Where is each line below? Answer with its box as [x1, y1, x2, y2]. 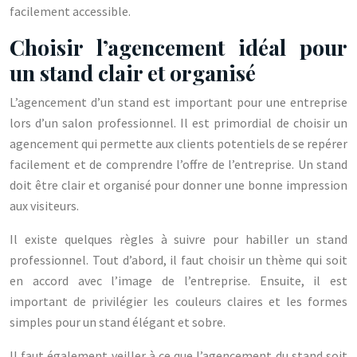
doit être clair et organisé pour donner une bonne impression [10, 177, 347, 193]
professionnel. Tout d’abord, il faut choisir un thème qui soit [10, 252, 347, 268]
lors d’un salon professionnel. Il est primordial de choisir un [10, 115, 347, 131]
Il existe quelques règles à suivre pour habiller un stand [10, 231, 347, 247]
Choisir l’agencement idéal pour [10, 33, 347, 61]
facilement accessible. [10, 3, 131, 19]
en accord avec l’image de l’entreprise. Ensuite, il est [10, 273, 347, 288]
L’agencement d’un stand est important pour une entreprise [10, 94, 347, 110]
